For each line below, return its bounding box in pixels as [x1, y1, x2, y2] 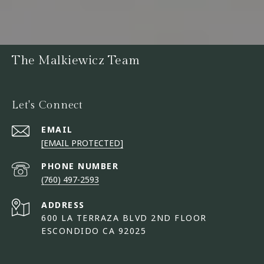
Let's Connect [12, 99, 83, 112]
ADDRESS [41, 199, 85, 211]
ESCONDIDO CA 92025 [41, 225, 146, 237]
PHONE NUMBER [41, 160, 118, 172]
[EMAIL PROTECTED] [41, 137, 123, 149]
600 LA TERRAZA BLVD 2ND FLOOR [41, 212, 210, 224]
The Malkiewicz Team [12, 53, 140, 68]
